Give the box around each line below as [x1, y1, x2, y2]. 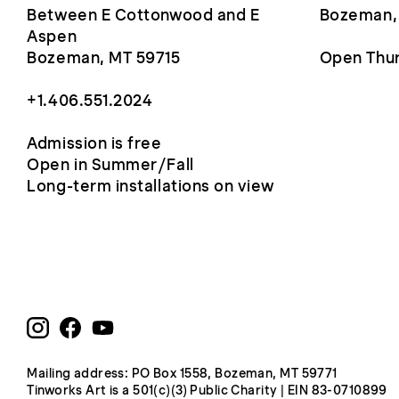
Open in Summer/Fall [27, 155, 194, 175]
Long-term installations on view [27, 176, 275, 197]
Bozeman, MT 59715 [27, 47, 181, 68]
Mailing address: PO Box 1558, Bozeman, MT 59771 [27, 365, 338, 382]
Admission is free [27, 134, 162, 154]
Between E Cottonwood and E [27, 4, 260, 25]
